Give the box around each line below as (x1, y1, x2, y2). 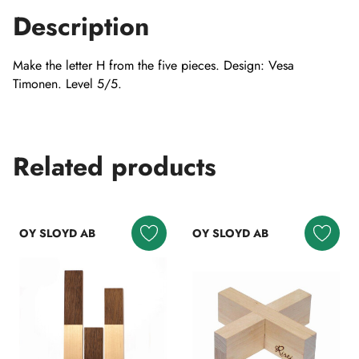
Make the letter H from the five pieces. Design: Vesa (13, 56, 294, 75)
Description (13, 8, 149, 45)
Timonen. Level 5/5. (13, 75, 122, 93)
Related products (13, 148, 216, 185)
